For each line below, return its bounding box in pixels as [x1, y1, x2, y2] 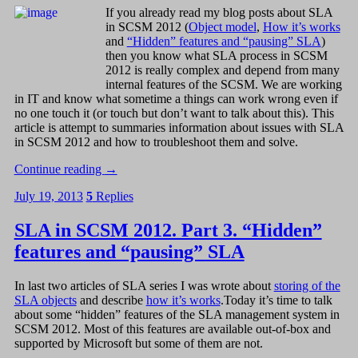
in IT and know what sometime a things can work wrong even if [14, 92, 338, 106]
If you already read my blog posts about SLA [105, 6, 332, 20]
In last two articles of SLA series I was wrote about [14, 278, 274, 292]
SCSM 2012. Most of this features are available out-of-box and [14, 321, 331, 336]
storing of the [273, 278, 340, 292]
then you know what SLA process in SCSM [105, 49, 328, 63]
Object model [188, 20, 257, 34]
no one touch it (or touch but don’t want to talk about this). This [14, 106, 334, 121]
